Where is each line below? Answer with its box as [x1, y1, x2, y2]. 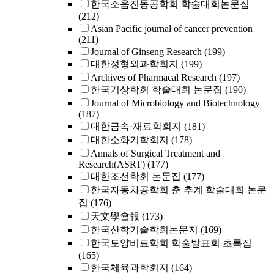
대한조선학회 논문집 [91, 171, 181, 182]
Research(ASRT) [78, 159, 145, 169]
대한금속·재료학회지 [91, 121, 182, 131]
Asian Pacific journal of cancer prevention [91, 23, 253, 34]
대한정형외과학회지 [91, 59, 179, 69]
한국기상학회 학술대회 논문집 [91, 84, 223, 95]
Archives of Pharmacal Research [91, 72, 217, 83]
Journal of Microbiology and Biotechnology [91, 98, 260, 108]
